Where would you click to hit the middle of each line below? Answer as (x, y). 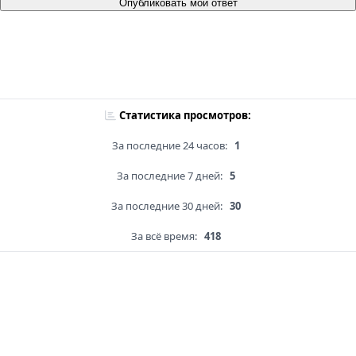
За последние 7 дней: (169, 176)
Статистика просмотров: (185, 116)
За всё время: (164, 236)
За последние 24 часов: (169, 146)
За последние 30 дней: (166, 206)
